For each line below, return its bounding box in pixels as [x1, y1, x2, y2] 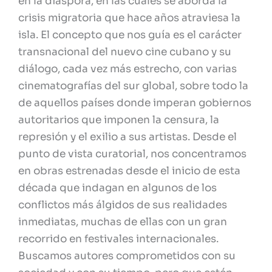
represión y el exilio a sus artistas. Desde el [18, 131, 237, 144]
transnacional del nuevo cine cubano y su [18, 46, 231, 59]
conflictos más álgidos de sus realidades [18, 199, 227, 212]
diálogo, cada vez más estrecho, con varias [18, 63, 237, 76]
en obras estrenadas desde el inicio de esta [18, 165, 240, 178]
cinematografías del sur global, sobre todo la [18, 80, 248, 93]
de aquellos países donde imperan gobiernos [18, 97, 251, 110]
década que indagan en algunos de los [18, 182, 217, 195]
